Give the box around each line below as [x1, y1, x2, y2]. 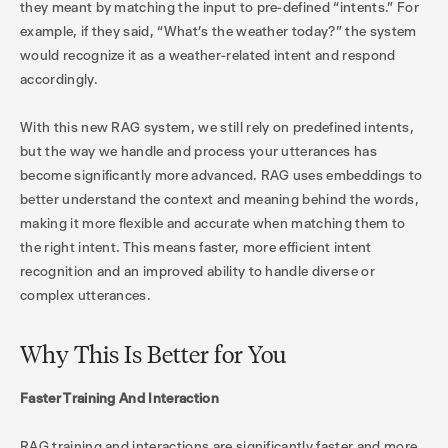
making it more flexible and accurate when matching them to [20, 215, 406, 231]
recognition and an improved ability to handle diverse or [20, 263, 375, 279]
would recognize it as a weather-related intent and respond [20, 47, 396, 63]
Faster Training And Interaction [20, 390, 219, 406]
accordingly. [20, 71, 98, 87]
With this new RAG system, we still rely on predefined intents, [20, 119, 414, 135]
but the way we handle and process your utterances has [20, 143, 377, 159]
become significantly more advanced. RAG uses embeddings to [20, 167, 423, 183]
